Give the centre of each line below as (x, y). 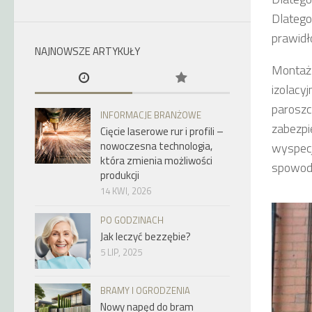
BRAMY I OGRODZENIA (145, 290)
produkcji (120, 175)
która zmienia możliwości (156, 161)
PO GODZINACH (132, 220)
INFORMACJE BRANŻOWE (151, 115)
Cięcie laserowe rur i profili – (162, 131)
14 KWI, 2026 (126, 191)
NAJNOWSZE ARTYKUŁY (87, 51)
